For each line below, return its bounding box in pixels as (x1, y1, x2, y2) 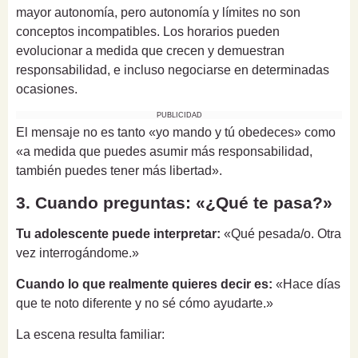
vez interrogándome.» (16, 246, 139, 261)
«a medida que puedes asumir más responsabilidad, (16, 145, 312, 159)
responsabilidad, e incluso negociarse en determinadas (16, 63, 329, 78)
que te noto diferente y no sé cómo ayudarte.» (16, 296, 273, 311)
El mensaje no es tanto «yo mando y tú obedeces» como (16, 125, 336, 140)
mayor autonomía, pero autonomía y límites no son (16, 6, 300, 20)
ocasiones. (16, 82, 78, 97)
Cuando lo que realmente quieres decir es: (16, 277, 272, 292)
